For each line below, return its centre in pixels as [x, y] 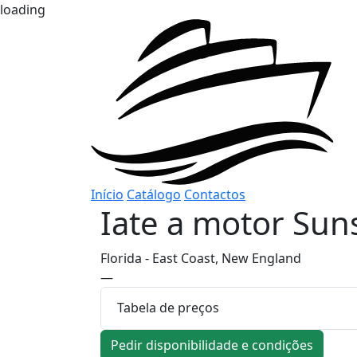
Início [107, 194]
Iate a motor [196, 222]
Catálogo [154, 194]
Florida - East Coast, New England [201, 258]
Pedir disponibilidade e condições [212, 345]
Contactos [215, 194]
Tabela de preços [168, 308]
